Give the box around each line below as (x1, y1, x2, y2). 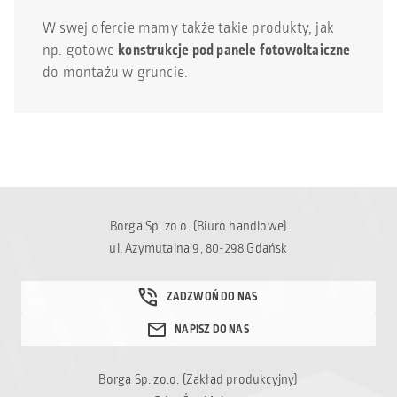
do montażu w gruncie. (43, 61, 189, 83)
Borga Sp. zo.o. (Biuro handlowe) (109, 216, 288, 236)
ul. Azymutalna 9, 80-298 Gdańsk (109, 238, 288, 258)
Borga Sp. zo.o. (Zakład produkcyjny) (98, 370, 299, 389)
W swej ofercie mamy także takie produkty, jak (43, 17, 334, 39)
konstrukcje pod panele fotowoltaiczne (118, 39, 351, 61)
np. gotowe (43, 39, 119, 61)
